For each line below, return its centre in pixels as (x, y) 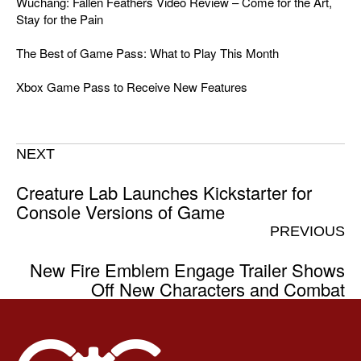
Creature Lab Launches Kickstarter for (164, 192)
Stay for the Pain (60, 19)
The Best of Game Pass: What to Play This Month (147, 52)
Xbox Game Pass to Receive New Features (132, 86)
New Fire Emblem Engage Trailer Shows (187, 269)
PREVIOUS (307, 231)
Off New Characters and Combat (218, 288)
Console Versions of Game (120, 211)
